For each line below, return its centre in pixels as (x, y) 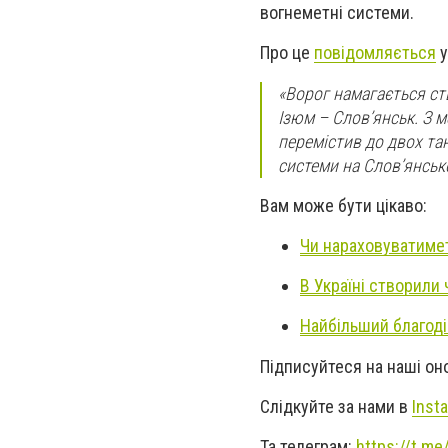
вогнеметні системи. (337, 13)
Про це (287, 53)
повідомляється (375, 53)
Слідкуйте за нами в (336, 406)
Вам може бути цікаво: (343, 205)
